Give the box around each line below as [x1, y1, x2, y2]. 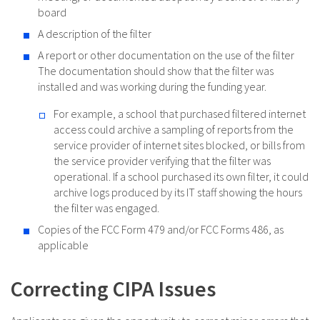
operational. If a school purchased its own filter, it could [54, 169, 309, 184]
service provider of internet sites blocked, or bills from [54, 138, 305, 153]
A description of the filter [38, 26, 151, 41]
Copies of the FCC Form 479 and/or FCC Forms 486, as [38, 222, 284, 237]
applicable [38, 238, 89, 253]
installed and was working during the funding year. [38, 79, 266, 94]
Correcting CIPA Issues [11, 275, 216, 303]
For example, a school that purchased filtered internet [54, 106, 306, 121]
